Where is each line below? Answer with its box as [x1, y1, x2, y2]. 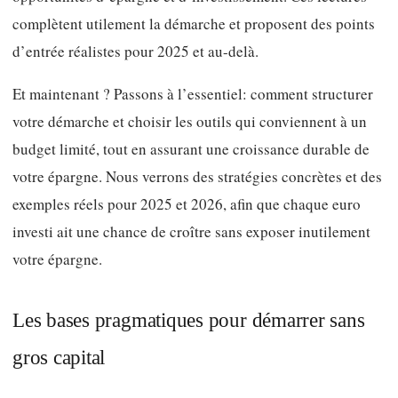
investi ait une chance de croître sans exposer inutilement [12, 221, 370, 243]
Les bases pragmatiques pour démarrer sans [12, 308, 365, 332]
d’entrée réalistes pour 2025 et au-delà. [12, 40, 259, 61]
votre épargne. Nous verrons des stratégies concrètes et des [12, 166, 382, 187]
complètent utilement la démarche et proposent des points [12, 12, 375, 34]
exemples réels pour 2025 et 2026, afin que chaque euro [12, 194, 361, 215]
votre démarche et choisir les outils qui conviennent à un [12, 111, 367, 132]
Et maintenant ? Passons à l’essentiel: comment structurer [12, 84, 373, 105]
